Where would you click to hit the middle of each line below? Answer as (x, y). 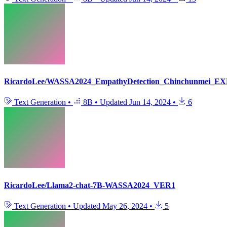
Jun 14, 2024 (150, 102)
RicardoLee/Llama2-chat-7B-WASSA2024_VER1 (90, 185)
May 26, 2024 (125, 206)
